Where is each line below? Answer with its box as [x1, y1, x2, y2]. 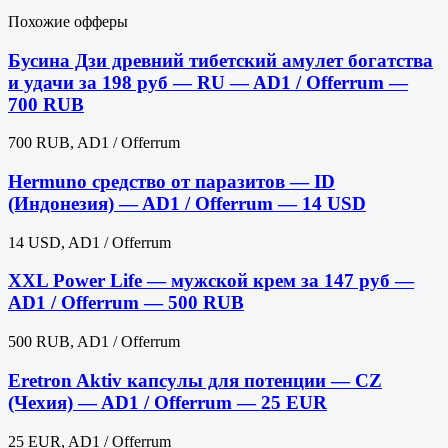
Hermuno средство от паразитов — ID [8, 171, 335, 193]
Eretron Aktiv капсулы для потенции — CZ [8, 369, 382, 391]
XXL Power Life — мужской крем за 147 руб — [8, 270, 414, 292]
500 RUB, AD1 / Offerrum [8, 333, 180, 351]
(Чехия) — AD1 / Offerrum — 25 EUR [8, 391, 327, 413]
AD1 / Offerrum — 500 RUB [8, 292, 244, 314]
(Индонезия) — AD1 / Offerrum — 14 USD [8, 193, 366, 215]
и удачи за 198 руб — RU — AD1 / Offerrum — [8, 71, 408, 93]
